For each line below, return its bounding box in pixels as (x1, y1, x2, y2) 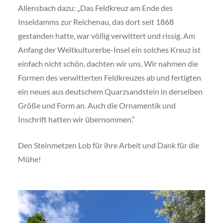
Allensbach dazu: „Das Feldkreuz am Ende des (17, 2, 173, 12)
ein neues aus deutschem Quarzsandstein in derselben (17, 86, 203, 96)
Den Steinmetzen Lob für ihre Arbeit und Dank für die (17, 140, 199, 150)
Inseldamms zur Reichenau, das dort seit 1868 (17, 16, 174, 26)
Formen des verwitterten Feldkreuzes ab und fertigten (17, 72, 201, 82)
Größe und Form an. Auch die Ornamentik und (17, 100, 176, 110)
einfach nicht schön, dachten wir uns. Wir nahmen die (17, 58, 198, 68)
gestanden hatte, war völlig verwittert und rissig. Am (17, 30, 195, 40)
